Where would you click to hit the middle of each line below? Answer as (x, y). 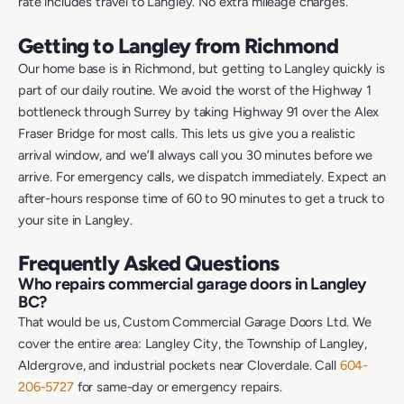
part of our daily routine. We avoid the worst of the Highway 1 (195, 90)
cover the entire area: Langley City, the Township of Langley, (193, 343)
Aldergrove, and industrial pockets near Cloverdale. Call (179, 365)
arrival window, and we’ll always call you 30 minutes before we (195, 155)
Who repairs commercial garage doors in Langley (193, 284)
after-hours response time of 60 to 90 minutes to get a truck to (201, 198)
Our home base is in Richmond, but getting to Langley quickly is (202, 68)
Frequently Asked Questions (149, 263)
